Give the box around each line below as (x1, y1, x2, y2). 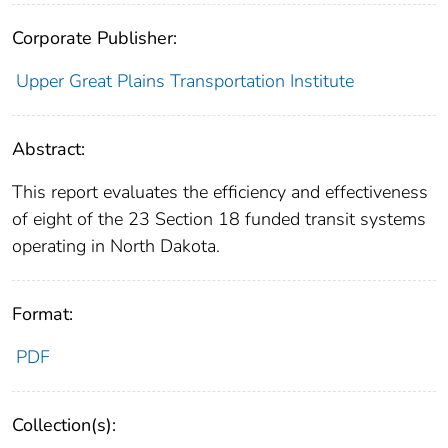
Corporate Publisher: (12, 25, 177, 50)
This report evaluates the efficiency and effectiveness (12, 179, 428, 204)
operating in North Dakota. (12, 233, 220, 258)
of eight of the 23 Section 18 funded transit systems (12, 206, 426, 231)
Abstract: (12, 136, 85, 161)
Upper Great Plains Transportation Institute (15, 68, 354, 93)
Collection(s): (12, 412, 116, 437)
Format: (12, 301, 73, 326)
